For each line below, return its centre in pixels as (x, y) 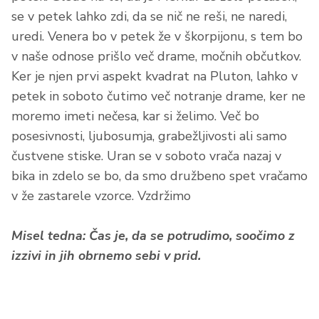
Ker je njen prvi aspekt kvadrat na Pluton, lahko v (155, 77)
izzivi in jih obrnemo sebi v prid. (106, 256)
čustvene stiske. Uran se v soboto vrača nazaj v (146, 156)
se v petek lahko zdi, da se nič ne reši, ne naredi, (149, 17)
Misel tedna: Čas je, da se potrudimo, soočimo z (153, 236)
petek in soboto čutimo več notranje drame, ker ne (158, 96)
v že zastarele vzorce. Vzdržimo (101, 196)
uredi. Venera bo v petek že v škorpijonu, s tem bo (157, 37)
